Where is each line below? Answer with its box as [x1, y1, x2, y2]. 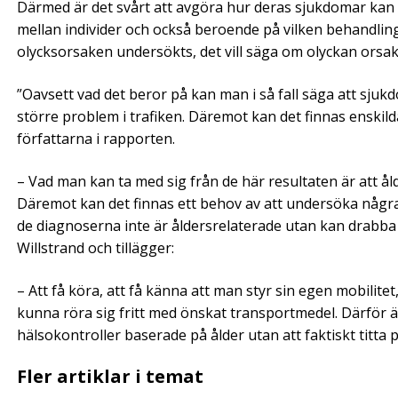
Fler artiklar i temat [17, 364, 203, 389]
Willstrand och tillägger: [17, 238, 174, 259]
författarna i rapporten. [17, 129, 175, 149]
